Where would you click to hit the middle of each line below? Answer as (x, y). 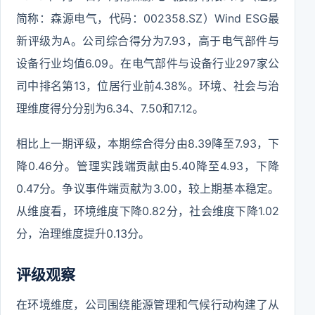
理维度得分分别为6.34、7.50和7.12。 (110, 108)
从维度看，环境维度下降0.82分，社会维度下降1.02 (148, 211)
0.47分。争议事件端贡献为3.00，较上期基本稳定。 (148, 188)
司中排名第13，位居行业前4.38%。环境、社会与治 (148, 86)
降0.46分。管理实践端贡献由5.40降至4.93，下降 (148, 166)
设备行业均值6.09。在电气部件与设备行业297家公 (148, 63)
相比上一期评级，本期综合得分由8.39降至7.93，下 (148, 143)
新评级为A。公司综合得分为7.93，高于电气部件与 (148, 41)
